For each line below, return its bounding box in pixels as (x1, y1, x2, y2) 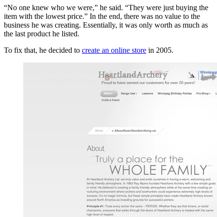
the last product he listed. (4, 30, 79, 38)
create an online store (82, 46, 146, 55)
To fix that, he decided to (4, 46, 82, 55)
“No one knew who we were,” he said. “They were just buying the (4, 3, 208, 12)
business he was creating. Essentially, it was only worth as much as (4, 21, 208, 30)
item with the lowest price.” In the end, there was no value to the (4, 12, 200, 21)
